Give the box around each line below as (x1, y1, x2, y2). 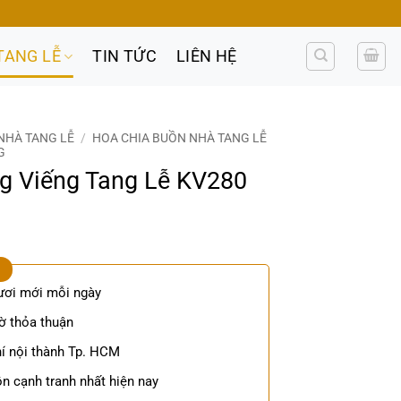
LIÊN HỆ (175, 47, 237, 65)
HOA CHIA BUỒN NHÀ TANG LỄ (92, 131, 268, 145)
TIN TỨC (92, 47, 157, 65)
